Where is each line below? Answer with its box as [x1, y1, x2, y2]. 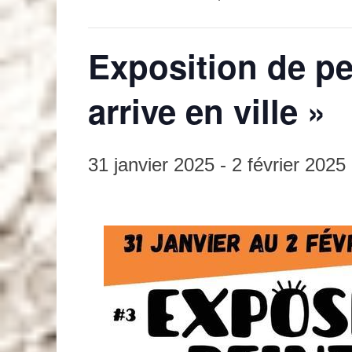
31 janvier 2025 [88, 154, 214, 175]
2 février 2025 [232, 154, 346, 175]
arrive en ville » [88, 87, 325, 134]
